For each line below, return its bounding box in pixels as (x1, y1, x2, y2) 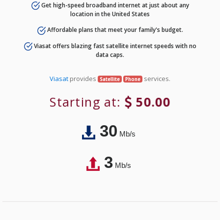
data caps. (96, 50, 124, 59)
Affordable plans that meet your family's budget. (45, 26, 183, 34)
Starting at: (51, 93, 125, 110)
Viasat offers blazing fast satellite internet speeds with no (32, 41, 196, 50)
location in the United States (70, 10, 150, 19)
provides (68, 74, 98, 83)
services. (142, 74, 170, 83)
